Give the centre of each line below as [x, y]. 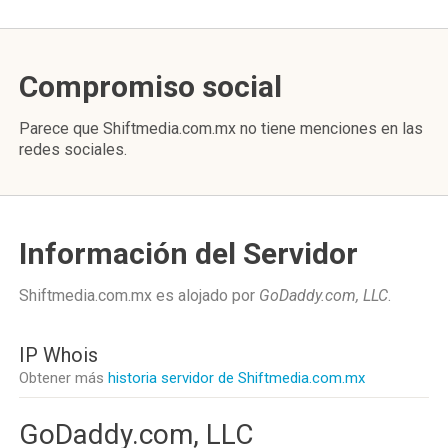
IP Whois [58, 355]
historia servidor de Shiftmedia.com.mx [236, 378]
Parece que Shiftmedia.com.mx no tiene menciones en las [221, 128]
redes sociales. [73, 149]
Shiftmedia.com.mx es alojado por [139, 295]
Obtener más [63, 378]
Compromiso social [150, 86]
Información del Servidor [188, 253]
